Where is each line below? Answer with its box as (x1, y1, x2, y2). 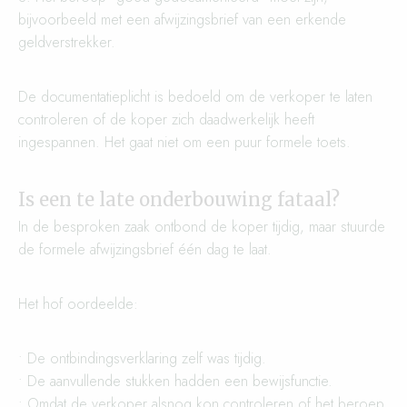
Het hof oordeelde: (18, 293, 138, 314)
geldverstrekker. (18, 32, 115, 53)
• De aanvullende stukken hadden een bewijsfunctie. (18, 371, 333, 392)
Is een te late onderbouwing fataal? (18, 188, 340, 211)
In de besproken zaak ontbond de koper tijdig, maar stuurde (18, 216, 385, 237)
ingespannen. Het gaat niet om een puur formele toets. (18, 132, 351, 153)
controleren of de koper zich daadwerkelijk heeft (18, 109, 314, 130)
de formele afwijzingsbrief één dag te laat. (18, 239, 272, 260)
